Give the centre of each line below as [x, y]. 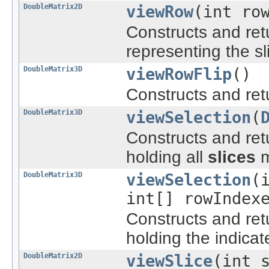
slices [232, 157]
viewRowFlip [179, 74]
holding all [167, 157]
